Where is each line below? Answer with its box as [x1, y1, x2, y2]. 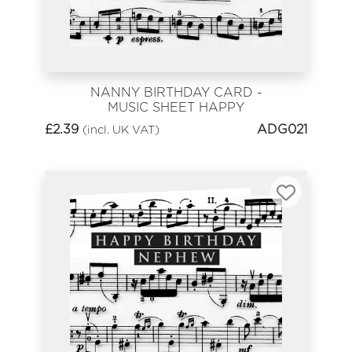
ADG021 [257, 122, 307, 137]
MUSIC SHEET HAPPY [108, 100, 244, 115]
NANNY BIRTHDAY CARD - [90, 85, 262, 101]
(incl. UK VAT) [82, 123, 159, 137]
